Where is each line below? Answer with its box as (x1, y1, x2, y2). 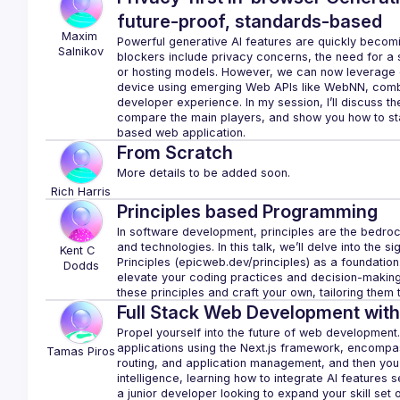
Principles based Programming (116, 201, 378, 222)
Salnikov (58, 45, 104, 58)
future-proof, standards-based (116, 11, 382, 32)
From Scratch (116, 142, 233, 163)
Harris (78, 185, 112, 198)
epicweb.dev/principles (178, 255, 306, 269)
